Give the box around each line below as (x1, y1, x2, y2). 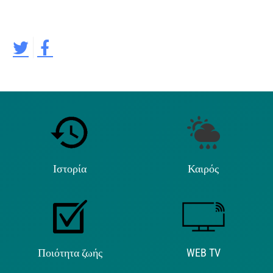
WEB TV (186, 246, 221, 260)
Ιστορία (53, 162, 87, 175)
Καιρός (188, 162, 219, 175)
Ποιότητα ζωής (37, 246, 102, 260)
